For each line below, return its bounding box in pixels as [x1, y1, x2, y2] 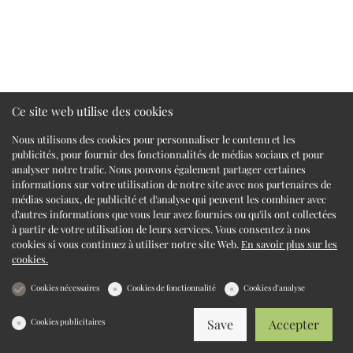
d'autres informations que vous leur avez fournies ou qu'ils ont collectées [12, 207, 336, 221]
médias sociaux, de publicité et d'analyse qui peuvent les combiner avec [12, 192, 326, 206]
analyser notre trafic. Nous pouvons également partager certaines [12, 162, 306, 176]
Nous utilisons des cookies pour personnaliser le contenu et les [12, 132, 295, 146]
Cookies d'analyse [243, 282, 305, 293]
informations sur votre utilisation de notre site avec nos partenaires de [12, 177, 331, 191]
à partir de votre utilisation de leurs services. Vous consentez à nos [12, 222, 310, 236]
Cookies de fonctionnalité [127, 282, 216, 293]
